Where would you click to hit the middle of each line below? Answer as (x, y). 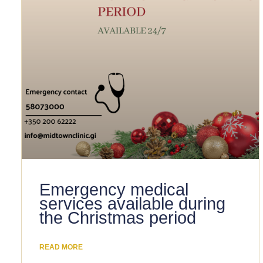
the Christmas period (117, 218)
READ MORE (61, 247)
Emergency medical (114, 189)
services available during (132, 203)
